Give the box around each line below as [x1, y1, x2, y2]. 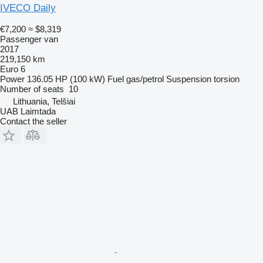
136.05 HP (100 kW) [27, 74, 105, 85]
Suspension [166, 74, 211, 85]
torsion [214, 74, 240, 85]
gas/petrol [126, 74, 164, 85]
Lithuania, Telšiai [13, 96, 75, 107]
